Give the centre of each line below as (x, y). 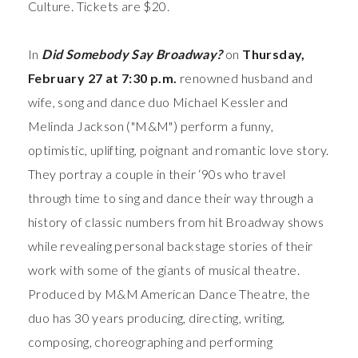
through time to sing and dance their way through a (171, 197)
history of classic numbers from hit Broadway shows (176, 221)
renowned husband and (245, 78)
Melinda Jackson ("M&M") (103, 125)
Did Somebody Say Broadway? (132, 54)
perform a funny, (227, 125)
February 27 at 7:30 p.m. (103, 78)
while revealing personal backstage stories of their (171, 245)
